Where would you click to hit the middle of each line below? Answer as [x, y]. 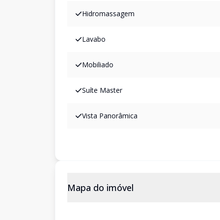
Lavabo [94, 39]
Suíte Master [102, 90]
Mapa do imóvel [100, 188]
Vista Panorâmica [110, 116]
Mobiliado [98, 65]
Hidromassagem [108, 14]
